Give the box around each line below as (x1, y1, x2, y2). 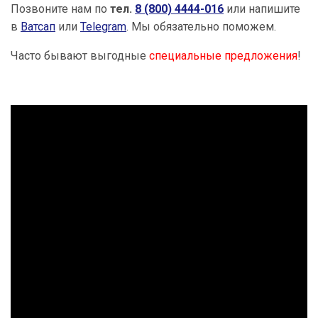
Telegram (80, 20, 126, 34)
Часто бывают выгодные (11, 49, 149, 63)
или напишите (224, 2, 300, 16)
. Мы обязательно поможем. (126, 20, 276, 34)
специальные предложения (149, 49, 297, 63)
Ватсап (21, 20, 55, 34)
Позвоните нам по (11, 2, 110, 16)
